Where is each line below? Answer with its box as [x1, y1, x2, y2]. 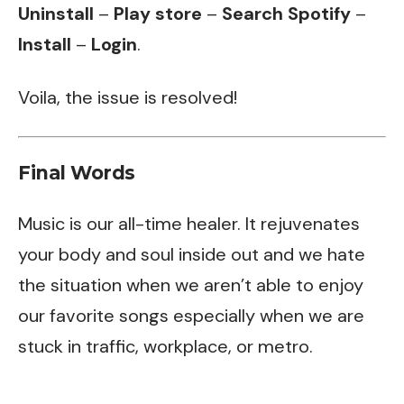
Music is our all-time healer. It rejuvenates [18, 211, 360, 235]
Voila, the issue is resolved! [18, 86, 237, 110]
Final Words [18, 161, 135, 185]
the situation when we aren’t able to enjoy [18, 272, 363, 297]
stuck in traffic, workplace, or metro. [18, 334, 313, 358]
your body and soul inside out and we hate [18, 242, 365, 266]
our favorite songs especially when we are [18, 303, 364, 327]
